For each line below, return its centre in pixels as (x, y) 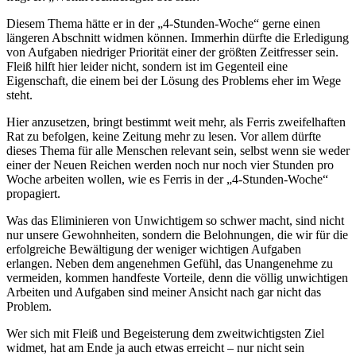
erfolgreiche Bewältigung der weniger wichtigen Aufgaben (154, 249)
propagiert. (33, 193)
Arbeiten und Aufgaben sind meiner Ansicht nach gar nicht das (164, 292)
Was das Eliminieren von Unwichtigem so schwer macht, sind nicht (175, 221)
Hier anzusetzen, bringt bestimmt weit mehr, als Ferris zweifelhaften (176, 122)
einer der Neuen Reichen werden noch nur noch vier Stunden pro (170, 165)
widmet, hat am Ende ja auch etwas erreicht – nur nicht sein (155, 348)
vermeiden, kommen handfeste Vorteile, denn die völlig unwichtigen (177, 278)
